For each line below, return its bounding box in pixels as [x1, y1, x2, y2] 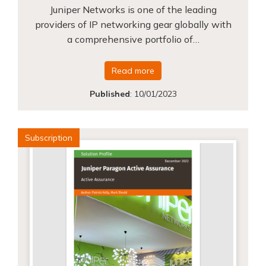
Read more [112, 65, 154, 76]
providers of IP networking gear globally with [34, 18, 232, 30]
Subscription [25, 132, 72, 143]
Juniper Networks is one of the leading [49, 3, 217, 15]
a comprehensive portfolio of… [66, 33, 199, 45]
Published [89, 88, 130, 99]
